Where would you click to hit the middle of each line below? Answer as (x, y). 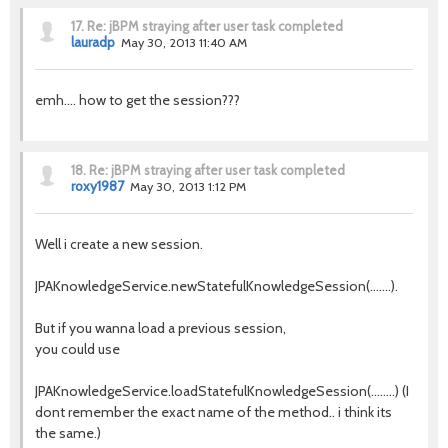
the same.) (68, 433)
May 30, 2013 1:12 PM (188, 186)
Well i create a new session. (119, 244)
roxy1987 (97, 186)
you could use (77, 349)
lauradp (93, 42)
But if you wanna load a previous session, (160, 328)
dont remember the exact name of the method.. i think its (213, 412)
